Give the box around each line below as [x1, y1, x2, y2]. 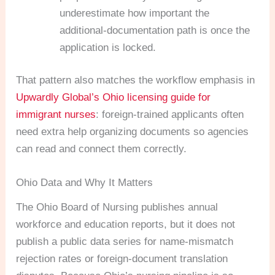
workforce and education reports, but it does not [16, 219, 236, 231]
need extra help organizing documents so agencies [16, 126, 249, 138]
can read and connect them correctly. [16, 143, 187, 155]
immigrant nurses [16, 109, 96, 121]
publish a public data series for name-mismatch [16, 236, 234, 248]
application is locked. [60, 41, 157, 53]
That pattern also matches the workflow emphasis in [16, 74, 255, 87]
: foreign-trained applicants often [96, 109, 244, 121]
